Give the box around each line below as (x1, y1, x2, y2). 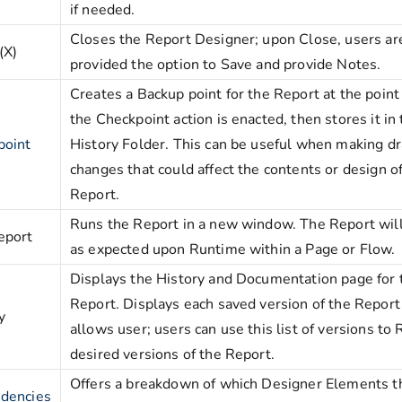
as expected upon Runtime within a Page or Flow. (70, 240, 396, 260)
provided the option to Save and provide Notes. (70, 55, 381, 75)
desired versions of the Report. (70, 345, 275, 365)
